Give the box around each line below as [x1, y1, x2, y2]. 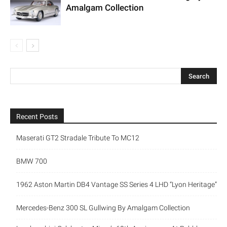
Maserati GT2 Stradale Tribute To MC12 [16, 134, 139, 142]
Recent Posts [16, 112, 58, 121]
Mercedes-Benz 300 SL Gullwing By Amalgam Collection [16, 204, 190, 212]
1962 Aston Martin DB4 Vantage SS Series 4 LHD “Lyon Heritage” [16, 180, 217, 189]
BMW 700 [16, 157, 47, 166]
